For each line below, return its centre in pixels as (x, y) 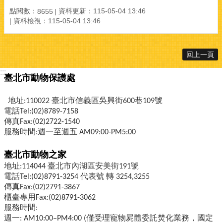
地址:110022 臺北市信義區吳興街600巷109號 (85, 101)
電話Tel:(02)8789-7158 (41, 111)
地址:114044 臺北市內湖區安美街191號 (71, 166)
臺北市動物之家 (35, 154)
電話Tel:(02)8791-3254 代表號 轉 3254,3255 (77, 177)
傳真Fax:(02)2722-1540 (42, 122)
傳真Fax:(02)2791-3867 (42, 187)
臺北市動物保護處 (109, 78)
